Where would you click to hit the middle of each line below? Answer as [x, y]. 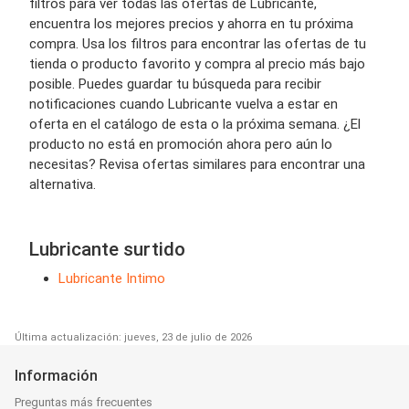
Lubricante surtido [107, 250]
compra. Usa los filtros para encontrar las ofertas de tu [198, 44]
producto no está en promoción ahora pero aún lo [181, 145]
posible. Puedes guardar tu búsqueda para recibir [175, 84]
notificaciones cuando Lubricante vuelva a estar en [184, 105]
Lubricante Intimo [112, 279]
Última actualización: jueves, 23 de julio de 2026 [133, 338]
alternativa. [63, 185]
